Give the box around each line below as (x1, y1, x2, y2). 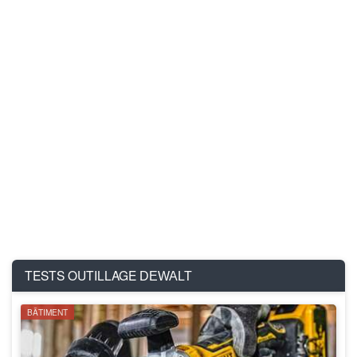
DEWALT (136, 269, 192, 284)
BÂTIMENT (27, 306, 68, 319)
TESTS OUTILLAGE (25, 266, 136, 284)
